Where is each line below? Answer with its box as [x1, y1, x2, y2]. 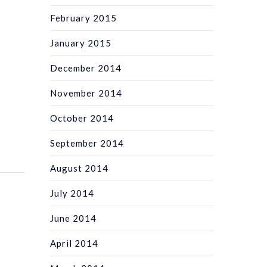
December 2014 [50, 62, 122, 73]
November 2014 [50, 87, 123, 98]
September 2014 [50, 137, 125, 148]
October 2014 [50, 112, 114, 123]
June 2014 [50, 212, 97, 223]
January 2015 [50, 37, 112, 48]
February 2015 [50, 12, 117, 23]
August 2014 [50, 162, 109, 173]
